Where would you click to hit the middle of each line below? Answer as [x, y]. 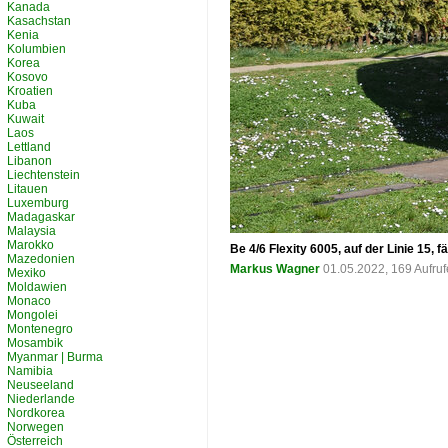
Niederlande [41, 399]
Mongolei [32, 315]
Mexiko [26, 273]
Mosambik [35, 343]
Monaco [29, 301]
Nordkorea [36, 413]
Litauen [27, 189]
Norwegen [35, 427]
